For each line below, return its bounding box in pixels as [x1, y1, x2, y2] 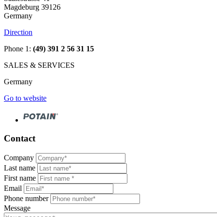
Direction [4, 28, 32, 36]
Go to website [4, 93, 46, 102]
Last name [4, 164, 35, 172]
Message [4, 204, 31, 213]
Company [4, 154, 34, 162]
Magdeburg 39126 [4, 2, 61, 11]
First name [4, 174, 36, 183]
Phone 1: [4, 44, 33, 53]
